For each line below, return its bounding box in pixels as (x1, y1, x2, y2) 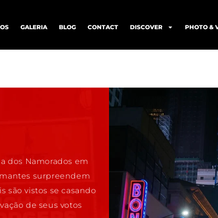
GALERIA (20, 23, 47, 31)
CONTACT (87, 23, 118, 31)
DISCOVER (129, 23, 163, 31)
